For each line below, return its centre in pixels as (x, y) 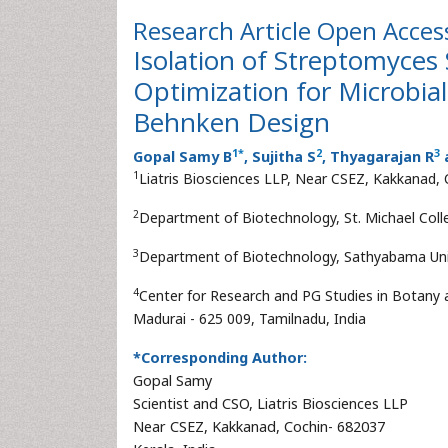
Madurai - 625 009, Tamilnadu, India (249, 318)
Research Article (225, 30)
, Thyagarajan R (378, 156)
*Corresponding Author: (220, 357)
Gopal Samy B (182, 156)
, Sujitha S (280, 156)
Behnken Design (231, 122)
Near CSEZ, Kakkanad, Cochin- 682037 (259, 426)
